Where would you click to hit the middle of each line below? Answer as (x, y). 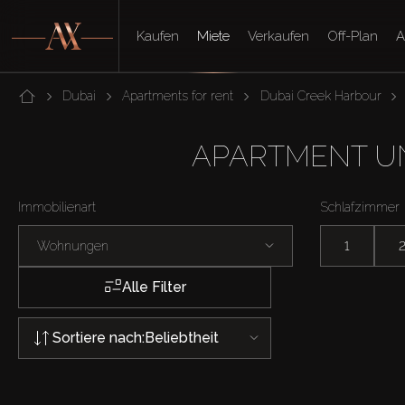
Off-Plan (353, 36)
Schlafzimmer (359, 207)
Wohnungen (73, 245)
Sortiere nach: (99, 337)
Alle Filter (154, 287)
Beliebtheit (182, 337)
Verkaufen (279, 36)
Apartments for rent (178, 96)
